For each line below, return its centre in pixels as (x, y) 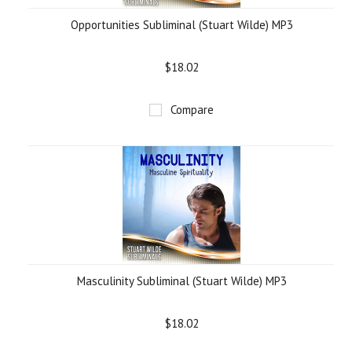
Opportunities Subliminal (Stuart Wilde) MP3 (181, 25)
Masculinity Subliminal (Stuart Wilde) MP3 (181, 281)
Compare (192, 110)
